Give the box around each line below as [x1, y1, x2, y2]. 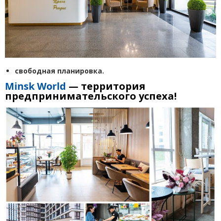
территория [81, 79, 146, 93]
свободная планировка [15, 66, 102, 75]
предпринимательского [5, 89, 139, 103]
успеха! [139, 89, 177, 103]
